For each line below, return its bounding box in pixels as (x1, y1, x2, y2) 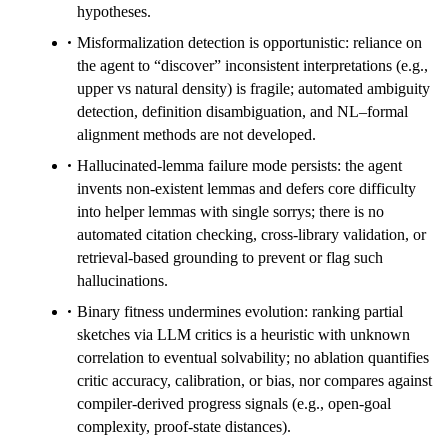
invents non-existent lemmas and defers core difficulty (77, 180, 416, 198)
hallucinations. (77, 272, 168, 290)
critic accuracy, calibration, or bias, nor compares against (77, 372, 432, 390)
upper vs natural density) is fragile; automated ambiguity (77, 80, 430, 98)
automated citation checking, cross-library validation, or (77, 226, 426, 244)
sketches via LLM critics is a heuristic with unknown (77, 326, 410, 344)
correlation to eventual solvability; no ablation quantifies (77, 349, 429, 367)
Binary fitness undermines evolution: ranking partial (77, 303, 403, 321)
